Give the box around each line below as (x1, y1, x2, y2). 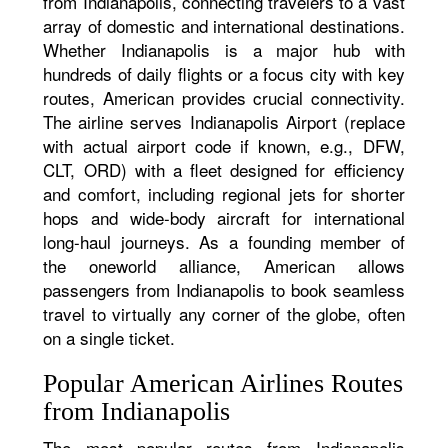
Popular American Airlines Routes (43, 369, 404, 398)
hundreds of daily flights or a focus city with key (43, 61, 405, 86)
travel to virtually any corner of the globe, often (43, 301, 405, 326)
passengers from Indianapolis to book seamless (43, 277, 405, 302)
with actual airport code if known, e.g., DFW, (43, 133, 405, 158)
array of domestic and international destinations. (43, 13, 405, 38)
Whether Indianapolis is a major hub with (43, 37, 405, 62)
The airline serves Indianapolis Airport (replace (43, 109, 405, 134)
